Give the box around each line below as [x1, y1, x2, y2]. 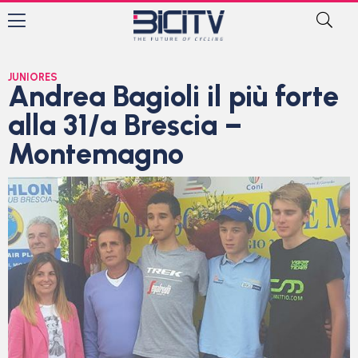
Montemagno [8, 137, 184, 171]
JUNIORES [8, 71, 58, 83]
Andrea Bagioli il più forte [8, 79, 339, 113]
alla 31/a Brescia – [8, 108, 242, 142]
